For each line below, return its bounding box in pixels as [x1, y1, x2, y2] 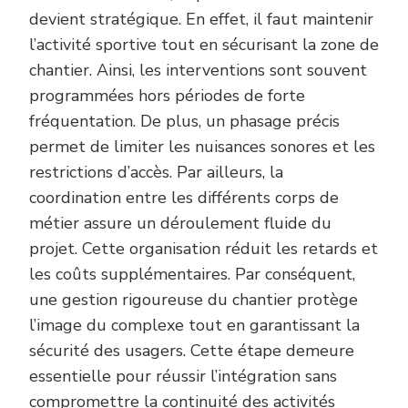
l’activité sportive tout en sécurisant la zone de [29, 33, 379, 56]
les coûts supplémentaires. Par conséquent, [29, 262, 355, 285]
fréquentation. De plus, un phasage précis [29, 109, 340, 132]
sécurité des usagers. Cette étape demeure [29, 339, 354, 362]
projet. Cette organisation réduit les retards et [29, 237, 378, 260]
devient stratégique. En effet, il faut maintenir [29, 7, 373, 30]
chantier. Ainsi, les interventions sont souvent [29, 58, 367, 81]
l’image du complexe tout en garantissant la [29, 313, 360, 336]
